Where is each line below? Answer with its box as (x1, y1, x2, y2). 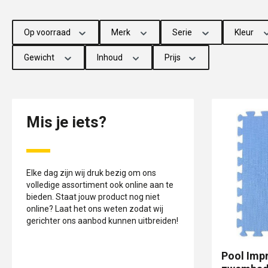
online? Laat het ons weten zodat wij (26, 204, 163, 214)
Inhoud (96, 53, 124, 62)
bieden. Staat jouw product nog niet (26, 192, 160, 202)
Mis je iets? (26, 113, 106, 131)
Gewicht (24, 53, 56, 62)
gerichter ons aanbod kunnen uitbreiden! (26, 216, 178, 226)
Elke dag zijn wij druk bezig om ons (26, 168, 156, 178)
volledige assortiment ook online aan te (26, 180, 173, 190)
